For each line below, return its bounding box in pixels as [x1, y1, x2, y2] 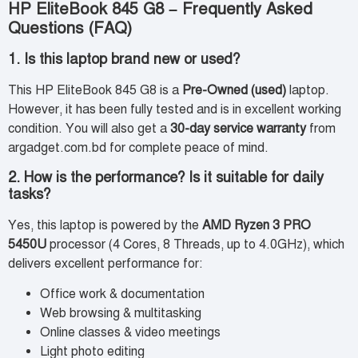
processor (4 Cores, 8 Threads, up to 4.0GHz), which [46, 236, 344, 253]
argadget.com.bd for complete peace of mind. [8, 140, 268, 157]
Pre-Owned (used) [182, 82, 286, 99]
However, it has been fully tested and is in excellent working [8, 101, 341, 118]
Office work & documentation [40, 286, 205, 303]
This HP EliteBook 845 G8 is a [8, 82, 182, 99]
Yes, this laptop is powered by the [8, 217, 202, 233]
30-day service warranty [170, 121, 306, 137]
